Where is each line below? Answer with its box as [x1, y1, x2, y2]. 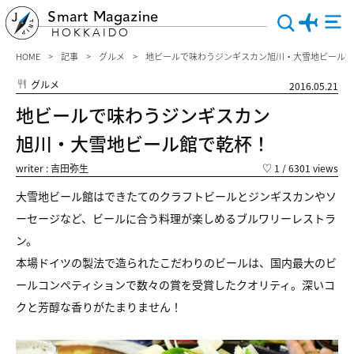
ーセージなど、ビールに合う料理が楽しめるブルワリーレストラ [16, 210, 336, 226]
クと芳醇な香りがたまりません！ [16, 299, 193, 314]
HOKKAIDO [51, 25, 130, 40]
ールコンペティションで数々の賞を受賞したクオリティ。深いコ [16, 277, 335, 292]
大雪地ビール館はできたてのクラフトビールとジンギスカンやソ [16, 188, 337, 204]
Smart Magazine [47, 7, 158, 26]
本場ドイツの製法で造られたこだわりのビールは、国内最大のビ [16, 254, 337, 270]
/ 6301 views [280, 161, 338, 175]
